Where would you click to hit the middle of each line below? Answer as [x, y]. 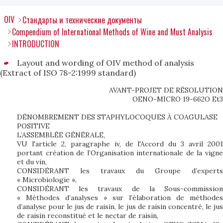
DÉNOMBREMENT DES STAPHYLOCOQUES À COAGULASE [117, 117]
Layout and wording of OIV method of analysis [106, 63]
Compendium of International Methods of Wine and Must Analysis [112, 32]
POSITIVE [33, 126]
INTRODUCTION [36, 44]
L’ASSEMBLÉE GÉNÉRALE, [61, 135]
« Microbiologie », [47, 180]
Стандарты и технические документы [82, 20]
